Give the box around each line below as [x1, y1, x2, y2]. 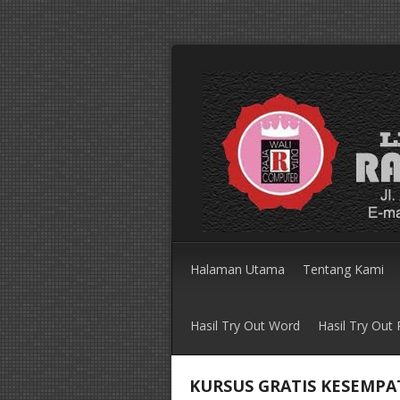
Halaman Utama [190, 261, 285, 278]
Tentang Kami [303, 261, 384, 278]
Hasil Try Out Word [190, 317, 300, 334]
